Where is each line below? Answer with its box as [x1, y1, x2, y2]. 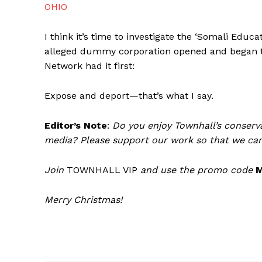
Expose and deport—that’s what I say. [44, 90, 213, 102]
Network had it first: [44, 60, 135, 72]
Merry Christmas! [44, 194, 122, 206]
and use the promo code [137, 164, 256, 176]
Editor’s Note [44, 120, 107, 132]
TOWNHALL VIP [67, 164, 137, 176]
